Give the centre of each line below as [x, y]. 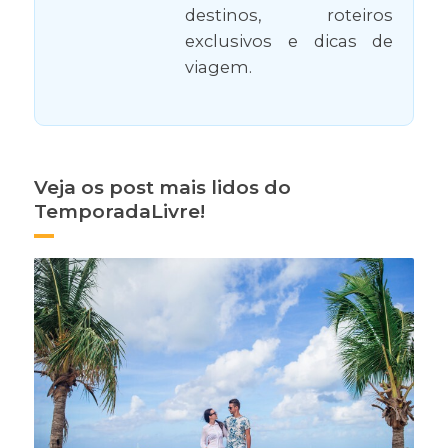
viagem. [219, 67]
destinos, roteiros [289, 15]
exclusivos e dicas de [289, 41]
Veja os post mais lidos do [162, 188]
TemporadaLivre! [119, 212]
